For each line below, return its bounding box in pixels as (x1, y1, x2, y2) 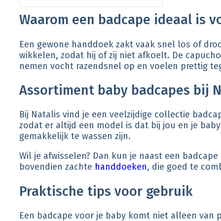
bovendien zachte (19, 161, 95, 173)
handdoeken (95, 161, 147, 173)
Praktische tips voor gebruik (19, 183, 193, 199)
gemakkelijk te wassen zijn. (19, 131, 131, 142)
